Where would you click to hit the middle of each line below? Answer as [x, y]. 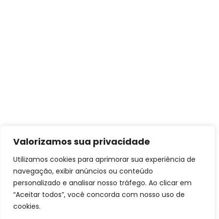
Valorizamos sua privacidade [82, 142]
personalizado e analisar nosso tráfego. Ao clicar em [102, 183]
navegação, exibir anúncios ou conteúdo [83, 171]
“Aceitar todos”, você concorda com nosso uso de [99, 195]
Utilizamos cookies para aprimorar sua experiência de [104, 159]
